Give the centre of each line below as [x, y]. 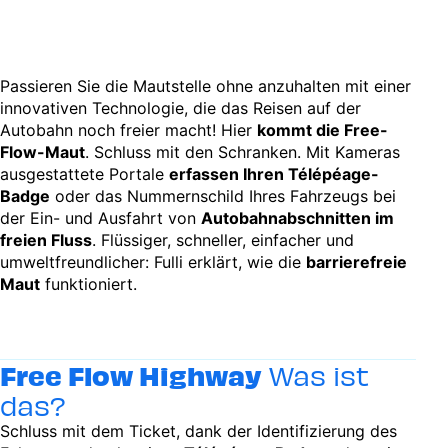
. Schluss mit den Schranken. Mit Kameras [242, 152]
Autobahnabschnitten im [297, 218]
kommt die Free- [322, 130]
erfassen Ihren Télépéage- [274, 174]
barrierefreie [356, 262]
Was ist [315, 374]
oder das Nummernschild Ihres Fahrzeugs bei [223, 196]
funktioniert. [88, 284]
